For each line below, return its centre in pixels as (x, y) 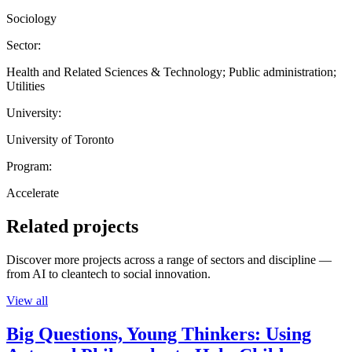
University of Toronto (60, 139)
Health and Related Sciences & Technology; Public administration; (171, 71)
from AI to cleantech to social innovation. (108, 273)
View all (27, 300)
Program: (29, 166)
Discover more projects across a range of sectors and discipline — (169, 259)
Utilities (26, 86)
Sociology (31, 18)
